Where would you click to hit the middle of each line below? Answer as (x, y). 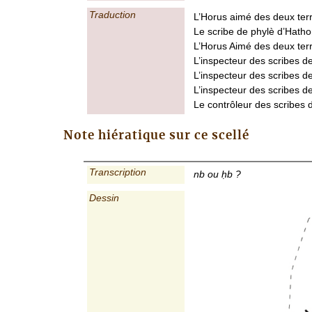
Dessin (104, 198)
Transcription (117, 172)
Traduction (112, 14)
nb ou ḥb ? (217, 174)
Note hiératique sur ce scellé (156, 136)
